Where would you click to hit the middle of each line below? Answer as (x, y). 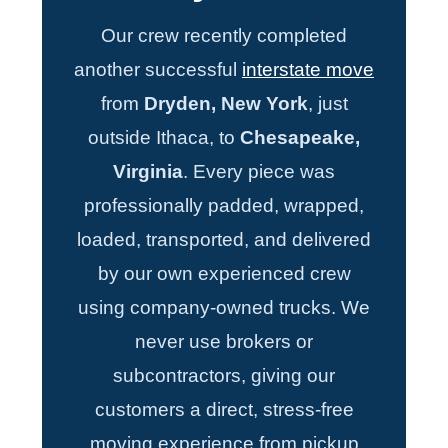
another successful (158, 70)
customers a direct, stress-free (224, 410)
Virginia (148, 172)
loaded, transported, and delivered (224, 240)
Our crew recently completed (224, 36)
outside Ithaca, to (164, 138)
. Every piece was (259, 172)
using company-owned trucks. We (224, 308)
